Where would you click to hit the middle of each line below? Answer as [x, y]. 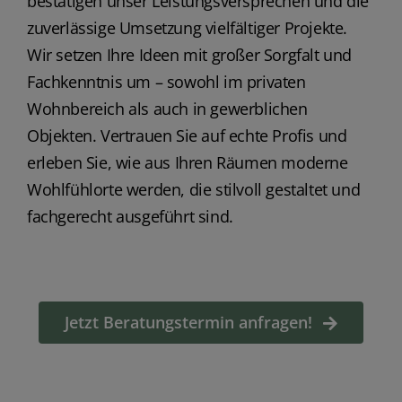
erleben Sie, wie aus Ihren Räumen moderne [187, 163]
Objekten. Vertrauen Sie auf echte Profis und [187, 136]
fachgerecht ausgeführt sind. [130, 217]
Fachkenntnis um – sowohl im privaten [166, 82]
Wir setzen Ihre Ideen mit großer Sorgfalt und [189, 55]
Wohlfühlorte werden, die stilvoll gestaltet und [193, 190]
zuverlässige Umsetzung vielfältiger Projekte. [187, 28]
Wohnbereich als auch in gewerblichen [167, 109]
